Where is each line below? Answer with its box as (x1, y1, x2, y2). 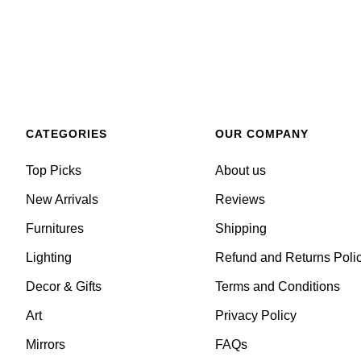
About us (215, 164, 267, 178)
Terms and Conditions (215, 280, 341, 294)
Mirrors (25, 338, 65, 352)
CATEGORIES (25, 127, 107, 140)
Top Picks (25, 164, 81, 178)
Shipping (215, 222, 268, 236)
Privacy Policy (215, 309, 297, 323)
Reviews (215, 193, 266, 207)
